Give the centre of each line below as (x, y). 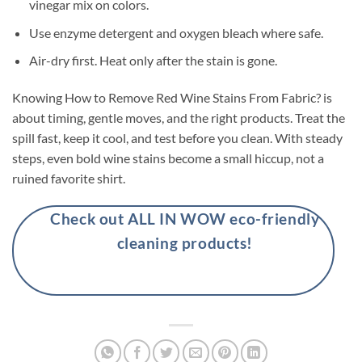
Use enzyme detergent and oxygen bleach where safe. (176, 32)
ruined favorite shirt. (69, 179)
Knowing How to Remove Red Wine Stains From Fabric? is (172, 98)
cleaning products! (185, 242)
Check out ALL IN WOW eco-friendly (185, 218)
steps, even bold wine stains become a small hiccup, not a (168, 158)
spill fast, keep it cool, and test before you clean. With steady (177, 138)
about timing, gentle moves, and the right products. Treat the (179, 118)
